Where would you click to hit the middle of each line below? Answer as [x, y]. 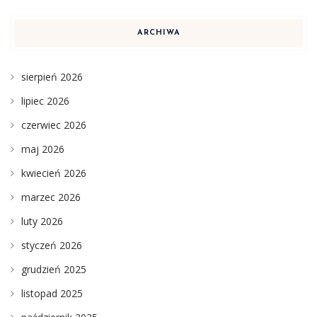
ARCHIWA [158, 33]
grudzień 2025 [54, 270]
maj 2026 [43, 149]
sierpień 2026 [52, 77]
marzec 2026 [51, 197]
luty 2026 [42, 221]
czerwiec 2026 [54, 125]
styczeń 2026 [52, 246]
